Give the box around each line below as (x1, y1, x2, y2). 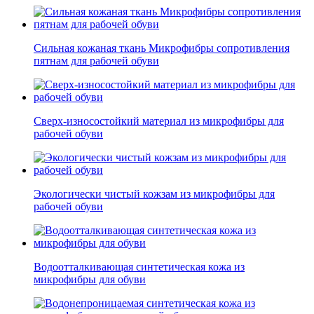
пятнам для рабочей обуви (34, 55, 159, 67)
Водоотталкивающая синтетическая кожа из (34, 261, 245, 273)
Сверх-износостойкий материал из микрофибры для (34, 115, 284, 128)
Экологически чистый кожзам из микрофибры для (34, 188, 275, 200)
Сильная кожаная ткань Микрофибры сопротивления (34, 42, 289, 55)
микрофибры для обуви (34, 273, 146, 286)
